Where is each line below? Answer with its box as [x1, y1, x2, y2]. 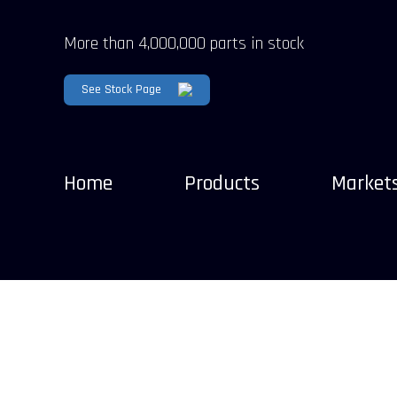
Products [184, 170, 260, 197]
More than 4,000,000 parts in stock [64, 32, 304, 55]
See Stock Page [82, 82, 161, 97]
